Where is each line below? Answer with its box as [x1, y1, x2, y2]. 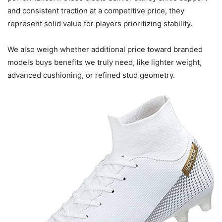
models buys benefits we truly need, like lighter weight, [7, 57, 202, 67]
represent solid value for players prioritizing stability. [7, 19, 192, 29]
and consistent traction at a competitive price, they [7, 6, 184, 16]
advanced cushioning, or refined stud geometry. [7, 70, 175, 80]
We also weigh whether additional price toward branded [7, 45, 203, 55]
